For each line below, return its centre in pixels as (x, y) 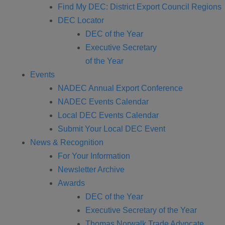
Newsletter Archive (91, 170)
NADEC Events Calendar (103, 102)
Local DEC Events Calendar (108, 115)
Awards (71, 183)
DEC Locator (81, 20)
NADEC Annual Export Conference (120, 88)
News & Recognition (67, 142)
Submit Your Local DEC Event (111, 129)
